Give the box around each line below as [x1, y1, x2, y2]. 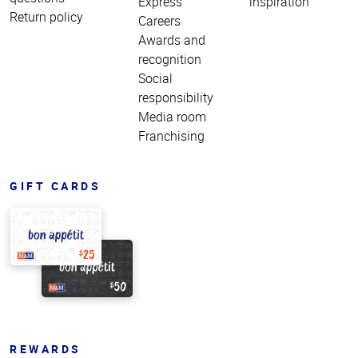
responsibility [138, 88, 214, 106]
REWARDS [10, 340, 82, 356]
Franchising [138, 126, 205, 145]
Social [138, 69, 173, 87]
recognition [138, 50, 202, 68]
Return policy [10, 7, 83, 26]
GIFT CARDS [10, 177, 101, 193]
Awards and [138, 30, 206, 49]
